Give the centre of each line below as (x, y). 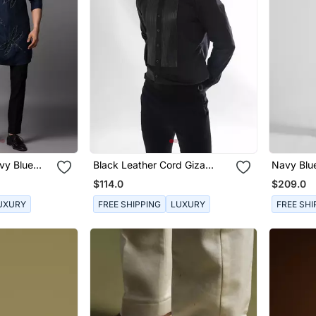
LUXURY (188, 204)
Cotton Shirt (120, 177)
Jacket (288, 189)
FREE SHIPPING (129, 204)
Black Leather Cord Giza (149, 165)
